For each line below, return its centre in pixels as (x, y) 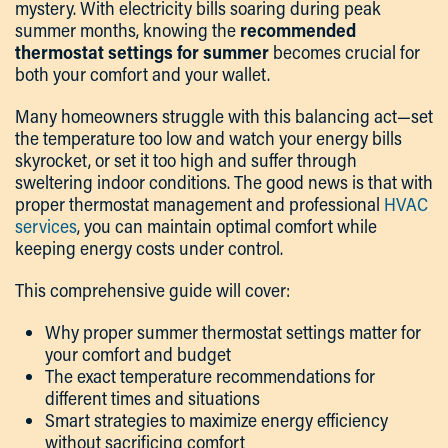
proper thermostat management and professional (199, 204)
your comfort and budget (138, 354)
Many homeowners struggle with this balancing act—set (224, 116)
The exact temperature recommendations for (210, 376)
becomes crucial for (344, 52)
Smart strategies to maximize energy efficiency (216, 420)
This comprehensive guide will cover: (152, 290)
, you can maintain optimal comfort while (227, 226)
